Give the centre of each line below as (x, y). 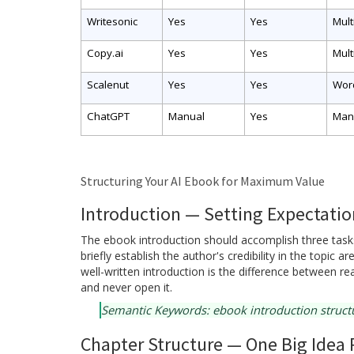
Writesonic (112, 21)
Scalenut (107, 84)
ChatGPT (108, 116)
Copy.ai (105, 53)
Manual (186, 116)
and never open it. (126, 288)
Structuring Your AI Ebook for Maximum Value (203, 181)
